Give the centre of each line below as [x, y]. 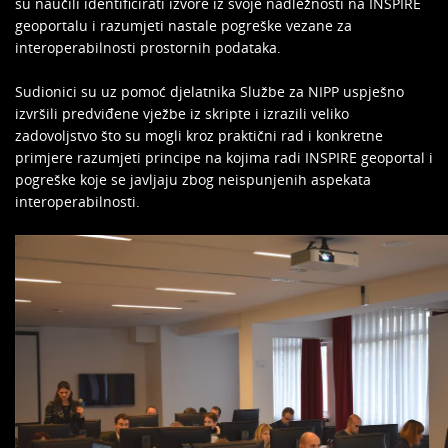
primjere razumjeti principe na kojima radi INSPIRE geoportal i [224, 157]
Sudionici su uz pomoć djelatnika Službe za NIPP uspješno [209, 91]
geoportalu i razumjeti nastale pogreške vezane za [183, 25]
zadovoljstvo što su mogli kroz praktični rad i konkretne [199, 135]
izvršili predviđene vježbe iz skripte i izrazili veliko [182, 113]
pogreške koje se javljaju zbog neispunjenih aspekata [193, 179]
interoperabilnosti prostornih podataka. [148, 47]
